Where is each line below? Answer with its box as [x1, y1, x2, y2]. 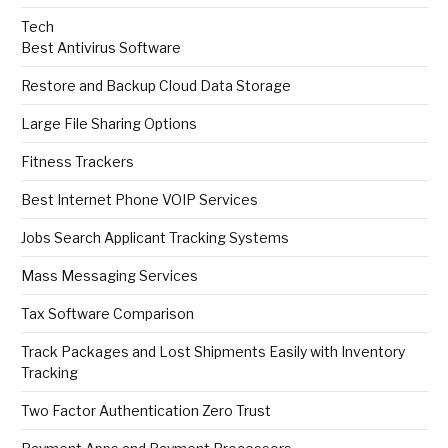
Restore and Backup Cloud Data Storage [21, 77, 291, 95]
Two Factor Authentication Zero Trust [21, 402, 271, 420]
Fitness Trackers [21, 153, 134, 171]
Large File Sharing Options [21, 115, 197, 133]
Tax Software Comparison [21, 305, 194, 323]
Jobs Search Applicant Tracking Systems [21, 229, 289, 247]
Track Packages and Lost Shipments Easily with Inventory [21, 343, 405, 361]
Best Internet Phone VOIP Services [21, 191, 258, 209]
